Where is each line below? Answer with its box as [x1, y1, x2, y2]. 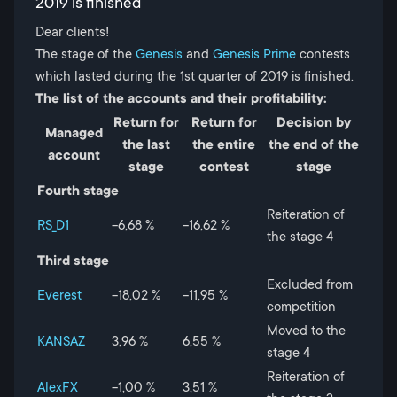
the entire [192, 136, 255, 153]
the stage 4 [267, 229, 333, 245]
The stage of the [35, 46, 136, 62]
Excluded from [267, 276, 353, 292]
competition [267, 299, 336, 315]
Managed [44, 124, 103, 142]
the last [122, 136, 170, 153]
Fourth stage [37, 182, 119, 199]
